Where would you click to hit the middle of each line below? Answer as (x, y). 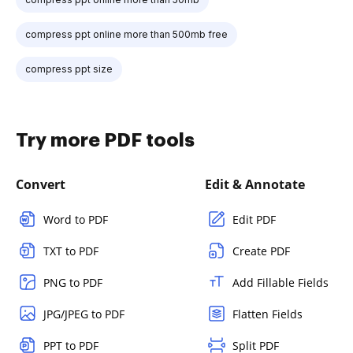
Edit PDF (254, 219)
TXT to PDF (71, 251)
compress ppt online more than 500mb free (126, 34)
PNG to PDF (73, 282)
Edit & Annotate (255, 184)
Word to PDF (76, 219)
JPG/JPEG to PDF (84, 314)
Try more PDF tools (105, 140)
